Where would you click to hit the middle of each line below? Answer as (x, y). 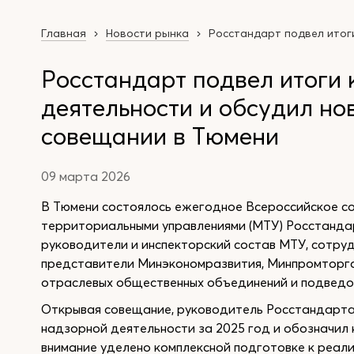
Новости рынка (147, 33)
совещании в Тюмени (160, 136)
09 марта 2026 (86, 176)
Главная (64, 33)
